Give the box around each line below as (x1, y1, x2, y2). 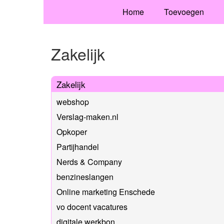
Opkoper (56, 125, 87, 137)
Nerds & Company (56, 155, 122, 167)
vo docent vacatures (56, 200, 127, 212)
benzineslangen (56, 170, 113, 182)
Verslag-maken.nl (56, 110, 118, 122)
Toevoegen (163, 6, 204, 17)
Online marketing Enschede (56, 185, 155, 197)
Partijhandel (56, 140, 99, 152)
